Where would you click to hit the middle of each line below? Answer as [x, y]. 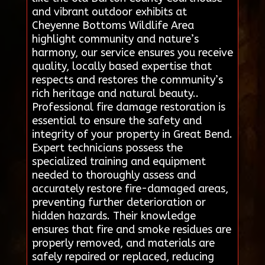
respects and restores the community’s [127, 80]
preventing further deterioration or [119, 203]
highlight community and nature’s [115, 39]
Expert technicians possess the [107, 148]
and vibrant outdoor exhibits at [109, 12]
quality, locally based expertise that [122, 67]
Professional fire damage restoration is [128, 107]
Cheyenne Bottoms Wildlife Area [113, 26]
